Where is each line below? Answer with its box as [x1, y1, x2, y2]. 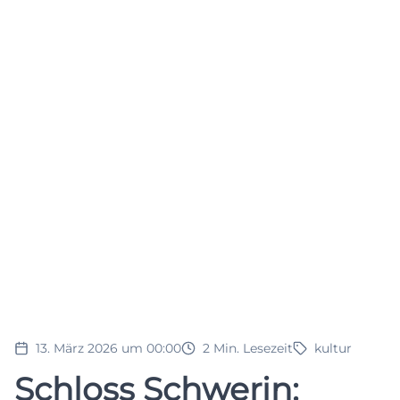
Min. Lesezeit [213, 339, 293, 356]
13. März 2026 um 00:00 [36, 339, 181, 356]
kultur [314, 339, 352, 356]
